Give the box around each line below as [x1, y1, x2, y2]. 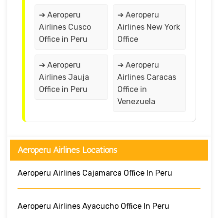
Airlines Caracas [117, 72, 176, 82]
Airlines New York [117, 22, 180, 32]
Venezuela [117, 96, 155, 106]
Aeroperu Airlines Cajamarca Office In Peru [18, 168, 172, 178]
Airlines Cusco [39, 22, 91, 32]
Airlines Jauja [39, 72, 89, 82]
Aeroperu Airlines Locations [18, 144, 117, 155]
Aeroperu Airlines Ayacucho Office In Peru [18, 201, 169, 211]
